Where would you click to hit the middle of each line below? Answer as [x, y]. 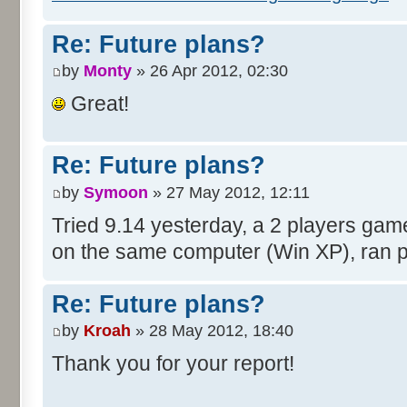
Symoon [116, 192]
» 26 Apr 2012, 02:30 [210, 71]
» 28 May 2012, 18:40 [212, 331]
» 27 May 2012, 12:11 [229, 192]
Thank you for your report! [173, 364]
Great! [97, 104]
